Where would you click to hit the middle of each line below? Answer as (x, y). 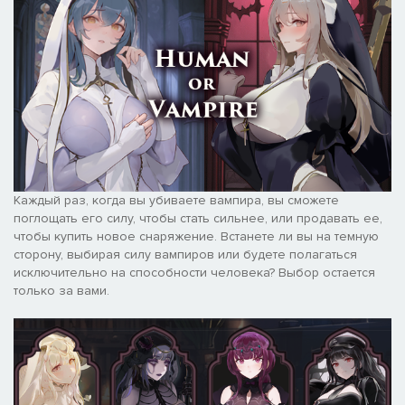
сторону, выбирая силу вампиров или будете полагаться (185, 254)
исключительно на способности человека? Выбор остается (194, 272)
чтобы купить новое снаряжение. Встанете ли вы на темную (196, 236)
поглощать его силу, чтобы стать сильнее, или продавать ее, (198, 218)
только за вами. (61, 290)
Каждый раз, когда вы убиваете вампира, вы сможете (176, 200)
